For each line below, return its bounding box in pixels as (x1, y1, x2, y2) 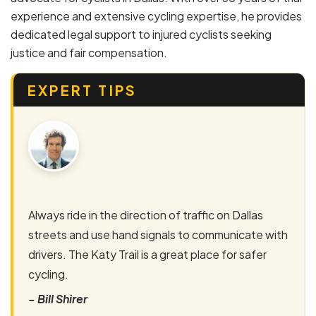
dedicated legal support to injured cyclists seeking (11, 26, 272, 42)
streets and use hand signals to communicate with (28, 226, 288, 242)
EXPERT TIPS (28, 80, 138, 99)
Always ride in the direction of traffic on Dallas (28, 207, 263, 222)
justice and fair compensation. (11, 44, 167, 60)
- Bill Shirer (28, 291, 87, 306)
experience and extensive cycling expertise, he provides (11, 8, 302, 23)
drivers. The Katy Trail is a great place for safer (28, 246, 267, 262)
